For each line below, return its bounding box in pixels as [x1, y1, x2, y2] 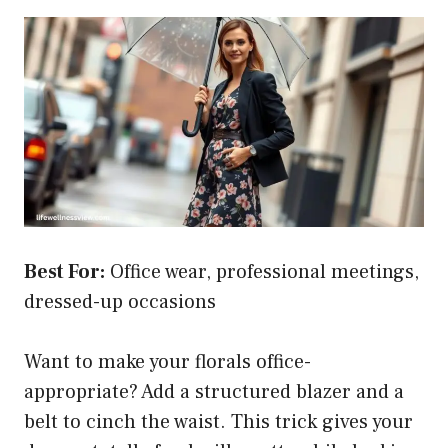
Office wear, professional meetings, [105, 258, 419, 285]
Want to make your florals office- [24, 348, 311, 375]
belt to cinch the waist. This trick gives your [24, 408, 413, 435]
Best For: [24, 258, 105, 285]
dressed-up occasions [24, 288, 216, 315]
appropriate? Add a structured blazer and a [24, 378, 404, 405]
